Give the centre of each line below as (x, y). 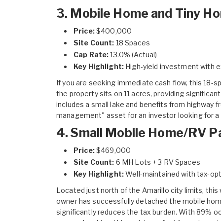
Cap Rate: (91, 55)
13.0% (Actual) (133, 55)
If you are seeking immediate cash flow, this (129, 83)
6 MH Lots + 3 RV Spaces (157, 162)
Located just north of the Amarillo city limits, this (137, 190)
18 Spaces (132, 43)
